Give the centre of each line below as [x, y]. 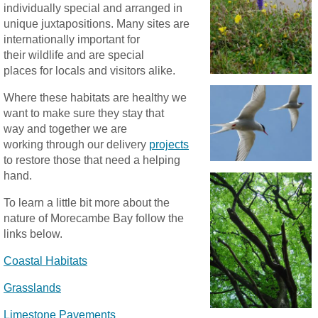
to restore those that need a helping [92, 160]
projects [169, 145]
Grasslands [32, 288]
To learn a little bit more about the [87, 203]
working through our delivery [76, 145]
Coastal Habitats [45, 261]
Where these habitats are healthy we [95, 98]
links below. [33, 234]
